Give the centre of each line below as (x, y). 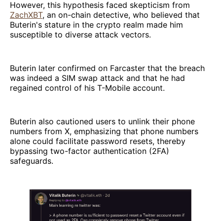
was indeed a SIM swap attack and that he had (97, 78)
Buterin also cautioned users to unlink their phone (102, 121)
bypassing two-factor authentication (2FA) (90, 151)
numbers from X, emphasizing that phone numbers (104, 131)
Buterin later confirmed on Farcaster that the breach (107, 68)
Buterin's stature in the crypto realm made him (96, 24)
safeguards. (32, 161)
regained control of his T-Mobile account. (87, 88)
